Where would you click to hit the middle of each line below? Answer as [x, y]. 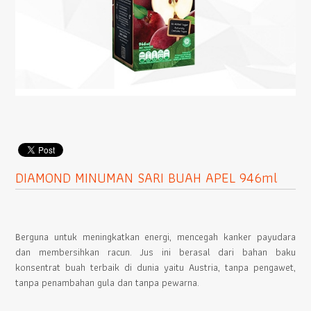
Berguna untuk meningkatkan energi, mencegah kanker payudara [155, 237]
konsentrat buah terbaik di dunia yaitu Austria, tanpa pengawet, [155, 268]
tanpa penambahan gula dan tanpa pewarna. [108, 283]
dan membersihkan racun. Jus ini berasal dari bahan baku [155, 252]
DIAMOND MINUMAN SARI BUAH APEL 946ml [147, 178]
